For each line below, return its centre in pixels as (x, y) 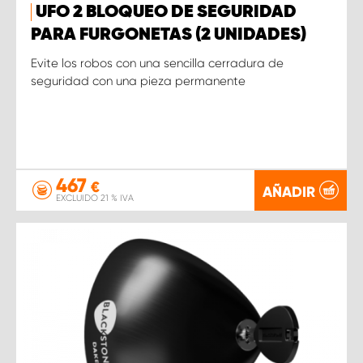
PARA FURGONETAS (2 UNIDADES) (169, 34)
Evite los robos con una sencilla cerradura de (157, 63)
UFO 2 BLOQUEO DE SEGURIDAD (166, 12)
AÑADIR (289, 192)
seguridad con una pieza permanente (138, 81)
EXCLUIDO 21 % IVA (95, 198)
